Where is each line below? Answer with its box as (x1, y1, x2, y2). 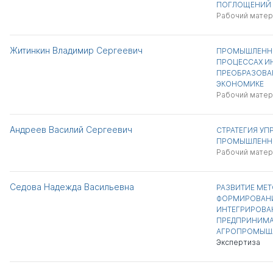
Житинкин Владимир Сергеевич (10, 45, 143, 55)
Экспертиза (216, 238, 260, 247)
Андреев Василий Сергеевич (10, 124, 132, 135)
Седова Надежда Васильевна (10, 182, 134, 192)
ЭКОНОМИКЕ (216, 79, 264, 88)
